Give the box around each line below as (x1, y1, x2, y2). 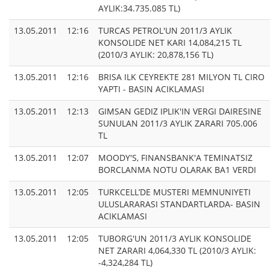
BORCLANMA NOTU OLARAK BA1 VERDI (98, 164, 256, 176)
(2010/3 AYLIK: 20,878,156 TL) (98, 49, 213, 61)
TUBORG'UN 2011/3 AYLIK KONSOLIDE (98, 233, 251, 245)
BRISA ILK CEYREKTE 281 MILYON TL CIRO (98, 71, 265, 83)
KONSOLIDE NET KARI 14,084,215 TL (98, 37, 242, 49)
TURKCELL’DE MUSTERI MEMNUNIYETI (98, 186, 251, 198)
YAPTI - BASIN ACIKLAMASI (98, 83, 204, 95)
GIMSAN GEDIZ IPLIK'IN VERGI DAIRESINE (98, 105, 262, 118)
